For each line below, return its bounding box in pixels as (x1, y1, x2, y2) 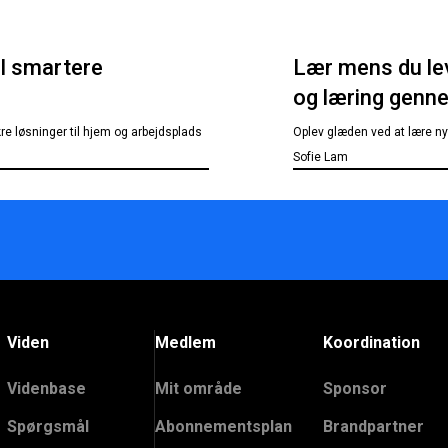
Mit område (154, 379, 242, 398)
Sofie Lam (293, 150, 349, 164)
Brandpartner (323, 417, 425, 436)
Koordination (323, 333, 421, 352)
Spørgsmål (6, 417, 89, 436)
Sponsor (323, 379, 388, 398)
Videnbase (6, 379, 86, 398)
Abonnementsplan (154, 417, 292, 436)
